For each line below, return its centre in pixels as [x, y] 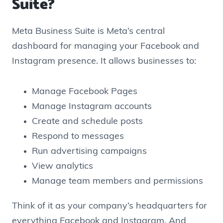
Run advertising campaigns [89, 151]
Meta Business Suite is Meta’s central [88, 32]
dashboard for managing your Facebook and [106, 47]
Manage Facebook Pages [85, 92]
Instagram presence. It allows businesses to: [104, 62]
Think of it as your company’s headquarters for [110, 206]
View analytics [62, 166]
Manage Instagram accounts [92, 107]
